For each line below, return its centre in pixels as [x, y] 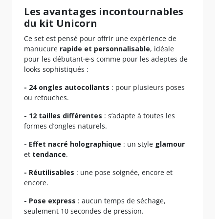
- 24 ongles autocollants [67, 88]
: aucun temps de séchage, [121, 201]
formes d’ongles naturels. [66, 126]
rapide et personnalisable [105, 49]
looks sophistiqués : [56, 69]
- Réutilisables [49, 173]
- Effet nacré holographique [73, 144]
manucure [42, 49]
